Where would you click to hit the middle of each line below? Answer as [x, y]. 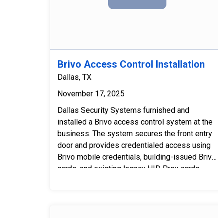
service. [137, 7]
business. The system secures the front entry [135, 134]
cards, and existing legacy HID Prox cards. [129, 169]
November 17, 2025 [91, 94]
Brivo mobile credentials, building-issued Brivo [137, 157]
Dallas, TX [74, 77]
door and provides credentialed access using [134, 145]
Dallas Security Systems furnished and [123, 110]
